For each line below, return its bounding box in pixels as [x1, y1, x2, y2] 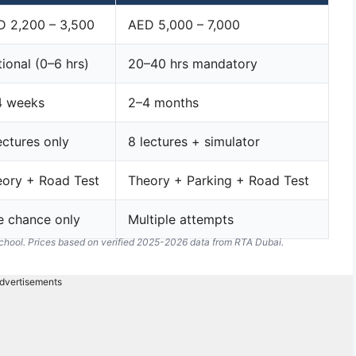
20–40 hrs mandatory [128, 56, 257, 72]
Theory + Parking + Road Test [128, 172, 309, 188]
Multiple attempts [128, 211, 234, 227]
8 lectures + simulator [128, 133, 260, 149]
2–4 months [128, 95, 199, 110]
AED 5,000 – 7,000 [128, 17, 240, 33]
